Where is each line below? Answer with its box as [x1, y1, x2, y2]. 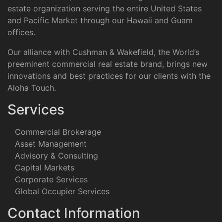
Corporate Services [15, 174, 88, 184]
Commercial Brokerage [15, 127, 101, 137]
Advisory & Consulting [15, 151, 98, 161]
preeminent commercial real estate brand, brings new [7, 59, 208, 69]
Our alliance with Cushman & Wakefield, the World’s [7, 47, 199, 57]
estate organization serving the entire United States [7, 3, 202, 13]
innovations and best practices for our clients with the [7, 71, 211, 81]
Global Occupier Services [15, 186, 110, 196]
